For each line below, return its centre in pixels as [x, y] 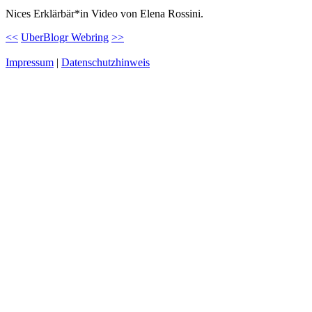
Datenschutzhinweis [106, 62]
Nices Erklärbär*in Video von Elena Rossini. [104, 13]
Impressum [30, 62]
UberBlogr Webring [65, 37]
